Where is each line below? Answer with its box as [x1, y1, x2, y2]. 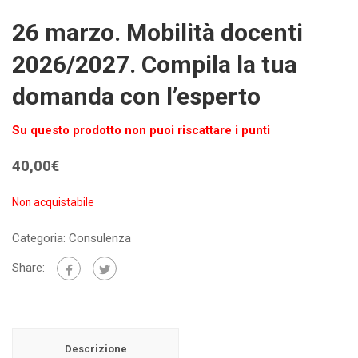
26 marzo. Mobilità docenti [12, 18, 303, 47]
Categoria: [12, 231, 69, 246]
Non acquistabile [12, 196, 94, 209]
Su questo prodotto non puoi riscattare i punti [12, 123, 270, 138]
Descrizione [64, 343, 127, 356]
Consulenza [69, 231, 131, 246]
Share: [12, 261, 45, 276]
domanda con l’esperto [12, 82, 261, 111]
